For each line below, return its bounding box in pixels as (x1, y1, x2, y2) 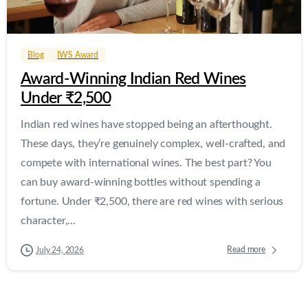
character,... (21, 214, 76, 226)
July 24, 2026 (36, 245, 84, 254)
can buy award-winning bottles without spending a (21, 176, 261, 188)
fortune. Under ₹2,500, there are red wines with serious (21, 195, 284, 207)
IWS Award (57, 50, 98, 59)
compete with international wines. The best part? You (21, 157, 272, 168)
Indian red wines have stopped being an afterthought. (21, 118, 272, 130)
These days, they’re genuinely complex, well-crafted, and (21, 137, 286, 149)
